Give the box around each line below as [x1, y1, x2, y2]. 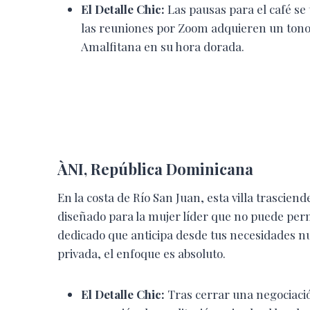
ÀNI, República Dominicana [57, 158, 253, 179]
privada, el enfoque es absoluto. [57, 245, 226, 261]
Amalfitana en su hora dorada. [81, 38, 244, 54]
